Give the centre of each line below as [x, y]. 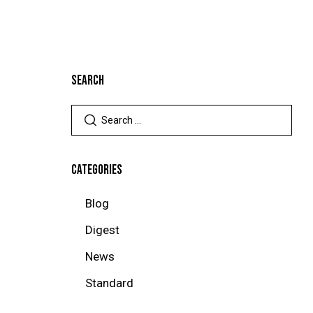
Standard [109, 283]
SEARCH [88, 81]
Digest [102, 230]
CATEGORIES [97, 170]
